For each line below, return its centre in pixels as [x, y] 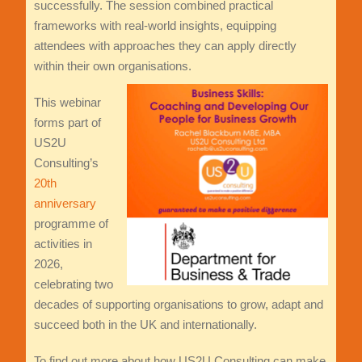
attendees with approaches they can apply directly [165, 46]
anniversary [65, 204]
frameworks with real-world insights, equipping [155, 26]
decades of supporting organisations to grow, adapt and [178, 305]
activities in [63, 244]
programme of [71, 224]
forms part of [67, 123]
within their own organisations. [112, 66]
